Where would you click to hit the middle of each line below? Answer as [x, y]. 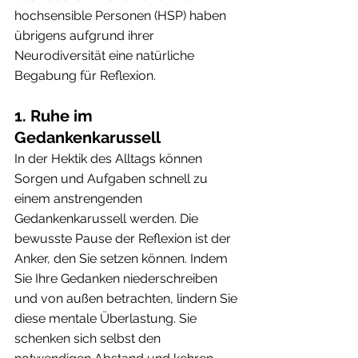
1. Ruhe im [56, 115]
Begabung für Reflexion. [85, 75]
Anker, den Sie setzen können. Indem [123, 258]
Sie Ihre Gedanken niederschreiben [117, 278]
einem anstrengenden [80, 198]
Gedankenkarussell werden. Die [108, 218]
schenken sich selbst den [89, 338]
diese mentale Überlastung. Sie [107, 318]
